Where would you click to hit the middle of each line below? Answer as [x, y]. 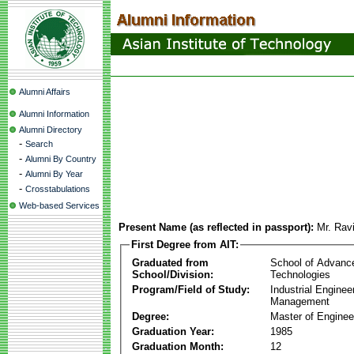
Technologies [300, 274]
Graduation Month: [178, 346]
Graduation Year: [173, 331]
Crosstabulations [58, 189]
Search [39, 144]
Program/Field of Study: [191, 289]
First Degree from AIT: [185, 245]
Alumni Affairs [45, 92]
